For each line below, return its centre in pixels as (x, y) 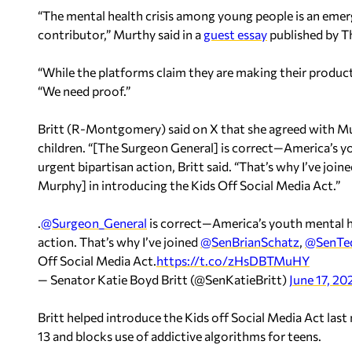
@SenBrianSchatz (250, 241)
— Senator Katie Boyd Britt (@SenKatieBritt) (163, 279)
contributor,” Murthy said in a (121, 34)
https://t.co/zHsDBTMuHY (233, 260)
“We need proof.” (84, 90)
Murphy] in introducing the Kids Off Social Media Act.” (189, 185)
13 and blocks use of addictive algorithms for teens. (180, 335)
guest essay (235, 34)
